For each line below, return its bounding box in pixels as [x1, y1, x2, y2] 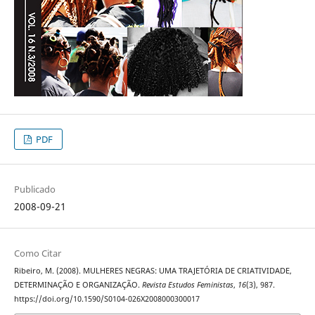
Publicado [13, 183, 56, 196]
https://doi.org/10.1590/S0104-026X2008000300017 [13, 294, 200, 304]
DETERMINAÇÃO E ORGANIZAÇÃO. [13, 280, 142, 290]
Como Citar [13, 247, 61, 260]
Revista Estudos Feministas [141, 280, 233, 290]
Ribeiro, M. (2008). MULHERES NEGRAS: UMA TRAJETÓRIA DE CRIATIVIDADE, [13, 266, 292, 276]
